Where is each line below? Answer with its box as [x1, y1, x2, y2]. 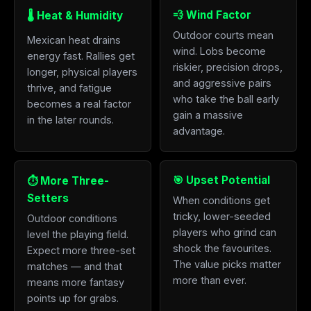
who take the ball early [173, 93, 279, 105]
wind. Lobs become [173, 45, 266, 57]
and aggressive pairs [173, 77, 271, 89]
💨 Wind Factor [173, 8, 251, 22]
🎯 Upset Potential [173, 174, 270, 187]
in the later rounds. [27, 114, 114, 126]
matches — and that [27, 260, 122, 272]
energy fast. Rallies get [27, 50, 135, 62]
